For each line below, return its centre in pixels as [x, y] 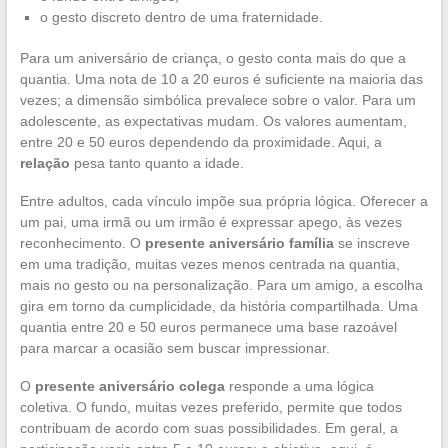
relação [44, 162]
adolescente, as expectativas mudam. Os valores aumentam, [213, 120]
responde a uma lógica [299, 385]
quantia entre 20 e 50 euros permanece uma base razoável [208, 326]
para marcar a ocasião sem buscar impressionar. [174, 347]
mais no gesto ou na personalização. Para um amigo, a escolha [221, 284]
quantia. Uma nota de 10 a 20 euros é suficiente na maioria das [221, 78]
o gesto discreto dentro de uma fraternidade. [181, 16]
